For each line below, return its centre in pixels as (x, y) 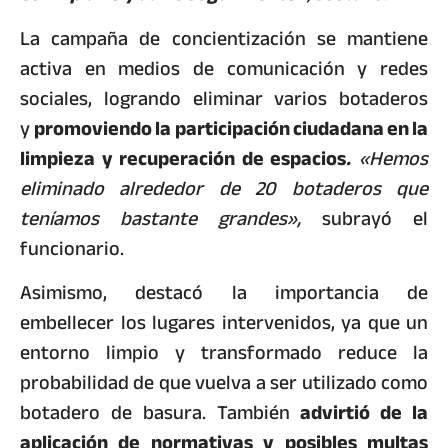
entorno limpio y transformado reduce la (224, 353)
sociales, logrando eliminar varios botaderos (224, 98)
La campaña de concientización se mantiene (224, 38)
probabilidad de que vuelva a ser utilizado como (224, 383)
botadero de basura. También (160, 413)
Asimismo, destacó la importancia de (224, 293)
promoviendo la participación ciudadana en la (231, 128)
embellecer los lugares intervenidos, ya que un (224, 323)
